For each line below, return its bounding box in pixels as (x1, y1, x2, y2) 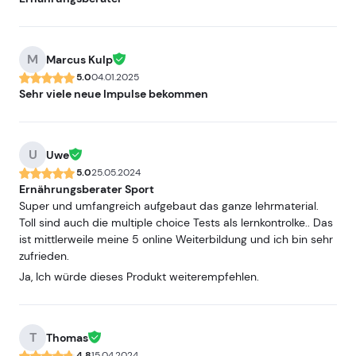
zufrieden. (19, 249, 69, 263)
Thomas (46, 331, 88, 345)
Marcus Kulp (46, 52, 113, 67)
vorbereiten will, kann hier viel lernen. (19, 2, 206, 17)
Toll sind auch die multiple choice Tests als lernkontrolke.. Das (19, 215, 333, 230)
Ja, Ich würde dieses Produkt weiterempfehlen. (19, 269, 259, 284)
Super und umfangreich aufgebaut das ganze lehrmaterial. (19, 199, 319, 213)
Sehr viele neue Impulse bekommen (19, 87, 208, 101)
